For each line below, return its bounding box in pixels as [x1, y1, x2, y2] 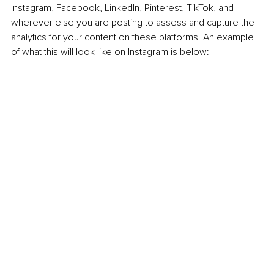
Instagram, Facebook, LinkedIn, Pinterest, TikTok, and [11, 2, 236, 15]
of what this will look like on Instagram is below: [11, 46, 209, 59]
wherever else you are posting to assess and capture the [11, 17, 257, 29]
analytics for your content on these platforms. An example [11, 31, 256, 44]
